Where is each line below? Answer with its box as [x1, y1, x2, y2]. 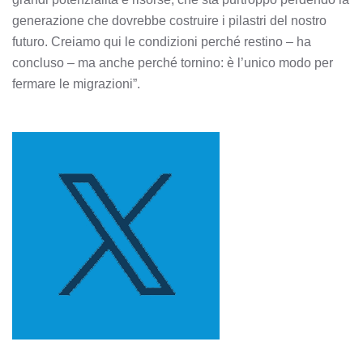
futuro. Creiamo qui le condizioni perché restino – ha [12, 35, 311, 49]
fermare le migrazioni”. [12, 77, 140, 92]
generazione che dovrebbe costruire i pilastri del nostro [12, 14, 327, 28]
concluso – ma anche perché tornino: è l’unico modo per [12, 56, 333, 70]
